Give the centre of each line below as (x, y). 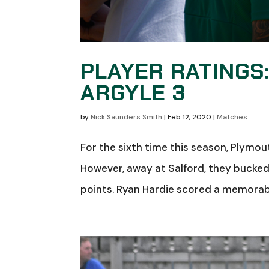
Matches (232, 117)
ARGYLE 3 (134, 92)
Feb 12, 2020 (190, 117)
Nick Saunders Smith (127, 117)
